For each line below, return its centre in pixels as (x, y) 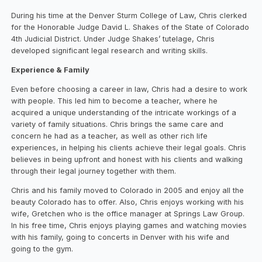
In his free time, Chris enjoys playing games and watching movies (129, 225)
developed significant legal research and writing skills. (110, 51)
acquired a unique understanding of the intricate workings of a (124, 112)
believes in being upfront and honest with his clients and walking (127, 159)
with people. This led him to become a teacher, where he (115, 101)
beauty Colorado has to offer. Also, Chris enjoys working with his (128, 202)
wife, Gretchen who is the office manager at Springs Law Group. (128, 213)
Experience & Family (51, 70)
